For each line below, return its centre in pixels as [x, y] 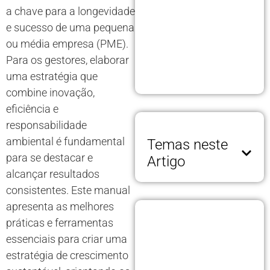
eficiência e [32, 109]
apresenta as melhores [60, 207]
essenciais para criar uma [67, 239]
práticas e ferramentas [60, 223]
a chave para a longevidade [71, 11]
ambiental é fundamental [65, 142]
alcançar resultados [53, 174]
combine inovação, [50, 93]
